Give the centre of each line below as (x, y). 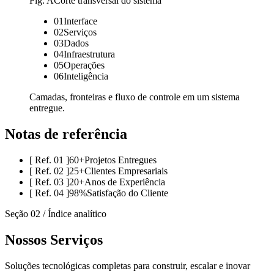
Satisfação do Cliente (128, 193)
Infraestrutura (89, 54)
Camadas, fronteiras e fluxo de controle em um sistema (135, 97)
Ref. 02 (49, 171)
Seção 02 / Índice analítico (56, 214)
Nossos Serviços (54, 239)
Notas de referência (66, 134)
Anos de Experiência (125, 182)
